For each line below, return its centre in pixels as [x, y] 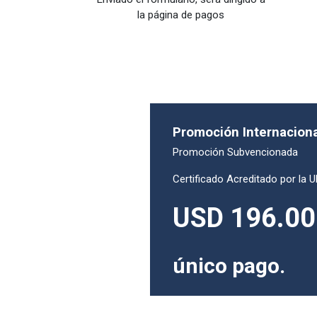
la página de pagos [181, 15]
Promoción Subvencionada [236, 152]
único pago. [229, 265]
